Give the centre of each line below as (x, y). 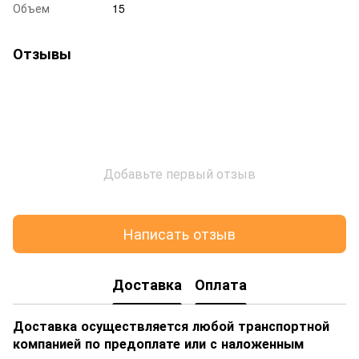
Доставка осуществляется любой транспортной (171, 325)
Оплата (221, 285)
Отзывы (42, 53)
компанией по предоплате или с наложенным (158, 343)
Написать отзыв (179, 234)
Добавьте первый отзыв (179, 173)
